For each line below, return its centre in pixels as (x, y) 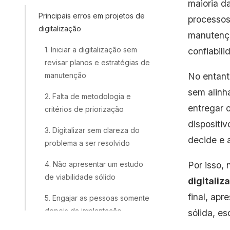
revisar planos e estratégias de (97, 63)
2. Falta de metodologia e (88, 97)
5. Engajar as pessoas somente (97, 198)
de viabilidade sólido (80, 177)
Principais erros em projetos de (92, 16)
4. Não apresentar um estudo (94, 164)
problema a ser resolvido (87, 143)
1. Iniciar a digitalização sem (91, 50)
